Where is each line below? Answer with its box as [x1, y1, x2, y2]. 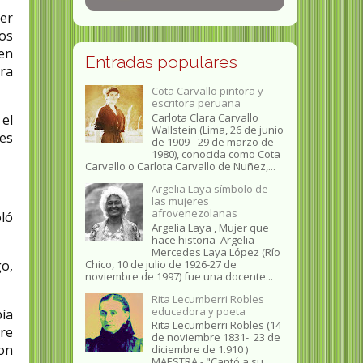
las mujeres [151, 194, 209, 208]
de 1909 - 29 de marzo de [151, 135, 274, 149]
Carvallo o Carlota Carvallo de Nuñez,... [84, 159, 275, 173]
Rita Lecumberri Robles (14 [151, 318, 281, 333]
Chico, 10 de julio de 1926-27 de [84, 256, 237, 271]
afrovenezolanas [151, 206, 237, 220]
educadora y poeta [151, 303, 246, 318]
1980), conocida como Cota [151, 147, 280, 161]
